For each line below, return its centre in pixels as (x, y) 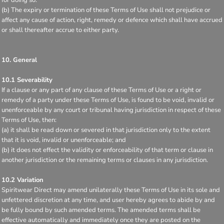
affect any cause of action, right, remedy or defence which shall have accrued (112, 20)
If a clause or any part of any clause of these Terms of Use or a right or (101, 90)
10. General (19, 60)
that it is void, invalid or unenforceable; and (64, 140)
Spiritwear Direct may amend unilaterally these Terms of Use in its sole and (111, 190)
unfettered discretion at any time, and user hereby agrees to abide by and (108, 200)
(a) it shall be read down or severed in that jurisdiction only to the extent (106, 130)
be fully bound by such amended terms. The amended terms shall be (101, 210)
